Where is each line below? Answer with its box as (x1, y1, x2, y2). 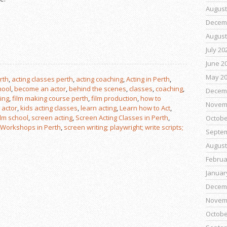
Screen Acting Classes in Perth (75, 113, 168, 123)
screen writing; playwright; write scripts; (64, 123, 183, 132)
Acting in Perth (126, 74, 170, 84)
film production (91, 94, 137, 103)
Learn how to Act (120, 103, 170, 113)
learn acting (81, 103, 117, 113)
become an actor (14, 84, 66, 94)
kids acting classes (20, 103, 78, 113)
